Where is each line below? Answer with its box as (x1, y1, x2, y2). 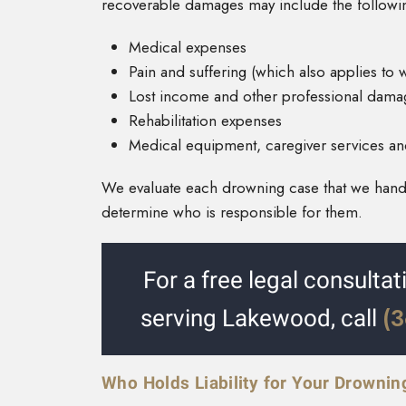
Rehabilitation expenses (129, 110, 282, 132)
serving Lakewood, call (140, 304, 382, 333)
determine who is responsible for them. (101, 201, 362, 224)
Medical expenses (129, 36, 246, 59)
